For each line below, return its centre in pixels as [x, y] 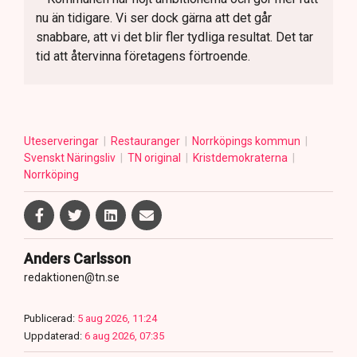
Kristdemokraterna [241, 158]
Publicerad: [49, 319]
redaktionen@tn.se [72, 278]
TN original [155, 158]
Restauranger [147, 141]
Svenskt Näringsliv [71, 158]
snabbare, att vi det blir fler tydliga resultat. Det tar [175, 37]
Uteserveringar [63, 141]
